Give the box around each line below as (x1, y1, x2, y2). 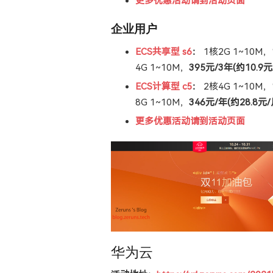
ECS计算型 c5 (135, 80, 192, 92)
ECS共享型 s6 (135, 46, 192, 57)
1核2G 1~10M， (201, 46, 272, 57)
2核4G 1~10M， (201, 80, 272, 92)
